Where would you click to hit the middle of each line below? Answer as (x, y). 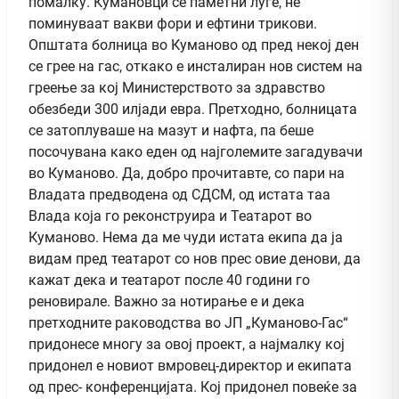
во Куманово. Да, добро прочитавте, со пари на (187, 173)
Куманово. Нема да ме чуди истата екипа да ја (186, 237)
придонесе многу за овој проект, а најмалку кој (187, 344)
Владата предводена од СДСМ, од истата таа (179, 194)
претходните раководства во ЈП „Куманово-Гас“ (188, 322)
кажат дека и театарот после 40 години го (169, 280)
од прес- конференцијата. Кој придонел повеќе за (193, 387)
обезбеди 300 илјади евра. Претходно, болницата (193, 109)
